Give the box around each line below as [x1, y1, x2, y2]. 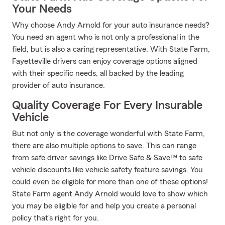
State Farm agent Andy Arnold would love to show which [12, 190, 208, 198]
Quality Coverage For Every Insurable [12, 99, 202, 111]
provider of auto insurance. [12, 81, 105, 89]
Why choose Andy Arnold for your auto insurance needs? [12, 21, 209, 29]
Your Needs [12, 3, 72, 15]
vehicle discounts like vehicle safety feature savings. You [12, 166, 203, 174]
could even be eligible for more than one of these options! [12, 178, 208, 186]
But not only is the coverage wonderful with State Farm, [12, 130, 205, 138]
